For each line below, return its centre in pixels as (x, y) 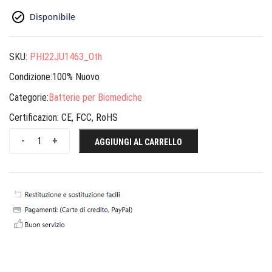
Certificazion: (35, 118)
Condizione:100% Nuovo (54, 77)
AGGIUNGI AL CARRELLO (138, 142)
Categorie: (29, 97)
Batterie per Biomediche (95, 97)
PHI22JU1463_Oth (66, 56)
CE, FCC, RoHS (90, 118)
